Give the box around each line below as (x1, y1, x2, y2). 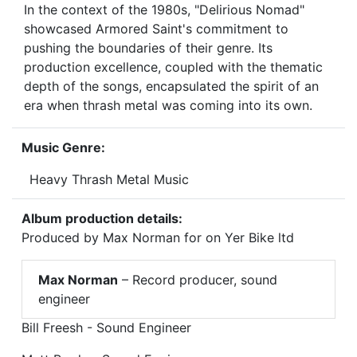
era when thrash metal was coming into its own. (24, 97, 312, 114)
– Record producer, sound (118, 272, 277, 288)
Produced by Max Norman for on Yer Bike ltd (22, 229, 294, 246)
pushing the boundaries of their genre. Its (24, 40, 273, 57)
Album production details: (22, 210, 186, 227)
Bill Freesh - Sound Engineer (22, 320, 191, 336)
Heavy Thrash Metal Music (22, 171, 193, 188)
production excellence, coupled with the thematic (24, 59, 323, 76)
